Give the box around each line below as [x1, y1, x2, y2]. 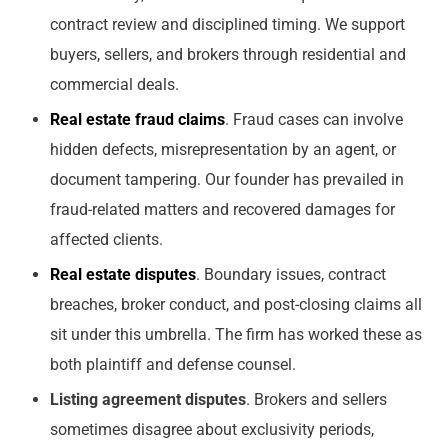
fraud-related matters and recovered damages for [50, 200, 395, 220]
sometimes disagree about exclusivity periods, [50, 420, 374, 440]
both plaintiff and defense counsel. [50, 355, 296, 375]
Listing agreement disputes [50, 390, 246, 410]
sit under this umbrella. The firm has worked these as [50, 325, 422, 345]
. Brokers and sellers [246, 390, 387, 410]
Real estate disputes [50, 265, 196, 285]
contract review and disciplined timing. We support [50, 15, 405, 35]
